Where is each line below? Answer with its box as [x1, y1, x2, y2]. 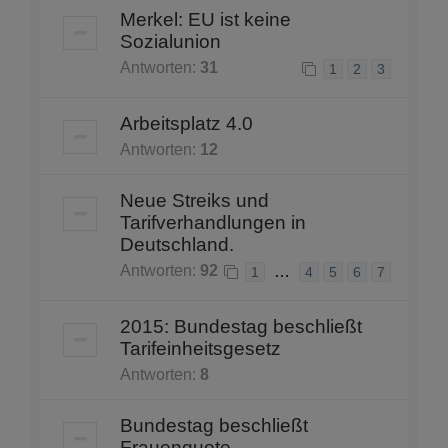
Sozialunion [120, 31, 221, 53]
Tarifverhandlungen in [120, 212, 306, 234]
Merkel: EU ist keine [120, 9, 291, 31]
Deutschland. [120, 234, 234, 256]
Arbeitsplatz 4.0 [120, 113, 253, 135]
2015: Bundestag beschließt [120, 316, 362, 338]
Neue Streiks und [120, 190, 269, 212]
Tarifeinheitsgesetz [120, 338, 281, 360]
